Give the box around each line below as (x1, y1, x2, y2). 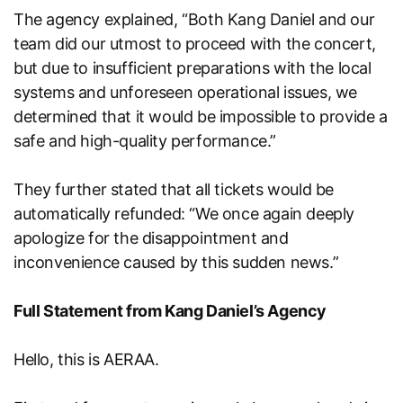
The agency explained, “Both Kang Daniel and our (13, 9, 375, 29)
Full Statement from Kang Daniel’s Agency (13, 300, 327, 320)
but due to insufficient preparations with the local (13, 58, 372, 77)
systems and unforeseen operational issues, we (13, 82, 358, 102)
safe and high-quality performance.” (13, 130, 277, 150)
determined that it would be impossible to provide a (13, 106, 388, 126)
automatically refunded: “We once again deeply (13, 203, 355, 223)
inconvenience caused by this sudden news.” (13, 252, 339, 272)
